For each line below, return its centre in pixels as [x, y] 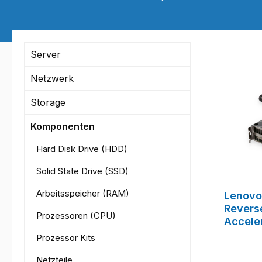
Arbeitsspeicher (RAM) [83, 193]
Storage [48, 102]
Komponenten [63, 126]
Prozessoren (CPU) [76, 215]
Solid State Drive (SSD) [82, 171]
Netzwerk [52, 78]
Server [46, 54]
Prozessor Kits [66, 237]
